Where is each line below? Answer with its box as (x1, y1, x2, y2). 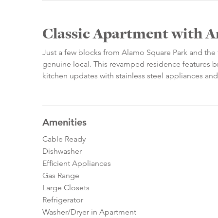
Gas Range (42, 171, 79, 181)
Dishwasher (42, 146, 82, 156)
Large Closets (42, 183, 90, 193)
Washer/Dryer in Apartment (42, 207, 136, 217)
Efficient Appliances (42, 159, 111, 168)
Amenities (42, 116, 87, 128)
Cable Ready (42, 134, 86, 144)
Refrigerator (42, 195, 83, 205)
